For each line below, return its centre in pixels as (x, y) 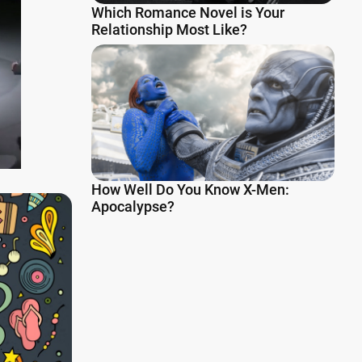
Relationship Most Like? (169, 30)
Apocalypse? (133, 207)
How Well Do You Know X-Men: (190, 190)
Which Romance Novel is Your (188, 13)
